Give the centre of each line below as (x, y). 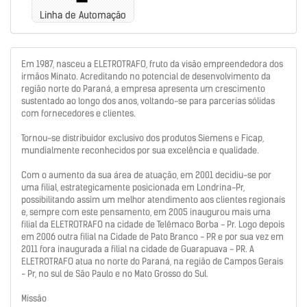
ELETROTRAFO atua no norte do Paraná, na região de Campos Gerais (152, 262)
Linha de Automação (83, 15)
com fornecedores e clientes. (78, 114)
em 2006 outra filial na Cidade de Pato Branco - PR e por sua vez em (152, 237)
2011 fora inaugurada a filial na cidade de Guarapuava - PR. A (138, 249)
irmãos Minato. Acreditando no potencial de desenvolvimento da (146, 77)
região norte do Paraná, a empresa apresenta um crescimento (143, 89)
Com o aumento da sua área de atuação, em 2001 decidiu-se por (146, 175)
